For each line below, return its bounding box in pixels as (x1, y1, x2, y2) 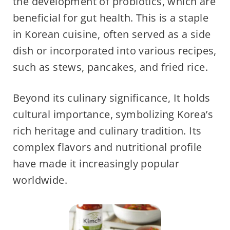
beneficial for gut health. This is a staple (12, 11, 209, 25)
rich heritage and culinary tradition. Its (12, 124, 202, 138)
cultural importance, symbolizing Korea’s (12, 107, 213, 122)
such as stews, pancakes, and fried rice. (12, 60, 208, 74)
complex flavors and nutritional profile (12, 140, 202, 155)
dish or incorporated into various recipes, (12, 44, 217, 58)
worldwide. (12, 173, 67, 187)
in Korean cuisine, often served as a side (12, 27, 211, 42)
